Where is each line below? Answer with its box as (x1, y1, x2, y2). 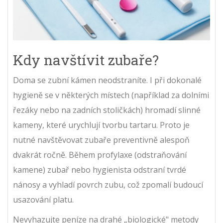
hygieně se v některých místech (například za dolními (13, 89, 209, 101)
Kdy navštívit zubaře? (13, 50, 159, 69)
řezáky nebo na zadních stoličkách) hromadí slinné (13, 104, 201, 115)
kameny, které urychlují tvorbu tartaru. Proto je (13, 119, 190, 130)
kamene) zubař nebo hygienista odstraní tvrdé (13, 164, 186, 175)
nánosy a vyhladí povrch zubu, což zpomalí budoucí (13, 179, 203, 190)
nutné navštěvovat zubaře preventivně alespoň (13, 134, 190, 145)
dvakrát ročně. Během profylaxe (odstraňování (13, 149, 187, 160)
